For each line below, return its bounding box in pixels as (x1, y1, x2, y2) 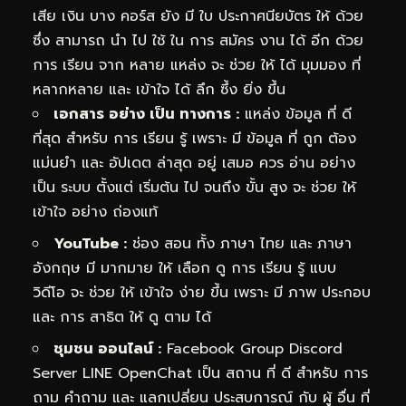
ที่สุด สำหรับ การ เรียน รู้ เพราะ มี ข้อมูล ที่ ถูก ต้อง (33, 128, 356, 150)
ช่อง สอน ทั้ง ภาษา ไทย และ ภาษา (127, 233, 352, 256)
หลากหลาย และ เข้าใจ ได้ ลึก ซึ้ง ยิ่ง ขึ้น (33, 79, 285, 101)
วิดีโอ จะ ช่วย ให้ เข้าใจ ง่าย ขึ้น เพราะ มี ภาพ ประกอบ (33, 282, 371, 304)
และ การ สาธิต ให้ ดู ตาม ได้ (33, 306, 211, 329)
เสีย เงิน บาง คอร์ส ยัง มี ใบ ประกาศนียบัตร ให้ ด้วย (33, 5, 363, 28)
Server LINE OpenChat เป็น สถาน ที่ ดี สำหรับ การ (33, 362, 368, 385)
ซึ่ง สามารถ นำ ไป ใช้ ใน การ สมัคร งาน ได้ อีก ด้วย (33, 30, 363, 53)
